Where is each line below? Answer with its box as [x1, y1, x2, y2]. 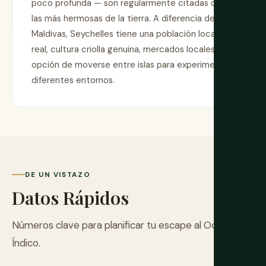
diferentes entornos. [31, 74, 115, 87]
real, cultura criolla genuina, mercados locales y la [31, 43, 231, 56]
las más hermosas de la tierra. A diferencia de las [31, 12, 228, 25]
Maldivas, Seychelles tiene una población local [31, 28, 217, 40]
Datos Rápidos [12, 185, 129, 210]
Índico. [12, 236, 40, 249]
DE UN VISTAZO [25, 169, 91, 179]
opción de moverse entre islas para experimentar [31, 59, 232, 71]
